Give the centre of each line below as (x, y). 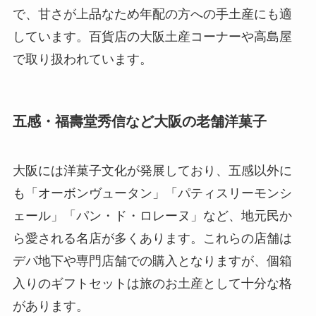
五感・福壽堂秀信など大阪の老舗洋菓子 (139, 122)
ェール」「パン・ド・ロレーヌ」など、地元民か (152, 215)
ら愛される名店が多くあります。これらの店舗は (152, 238)
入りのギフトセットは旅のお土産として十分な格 (152, 283)
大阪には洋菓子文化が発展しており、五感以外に (152, 170)
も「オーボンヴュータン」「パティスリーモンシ (152, 193)
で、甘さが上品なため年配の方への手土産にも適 (152, 14)
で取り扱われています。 (82, 60)
